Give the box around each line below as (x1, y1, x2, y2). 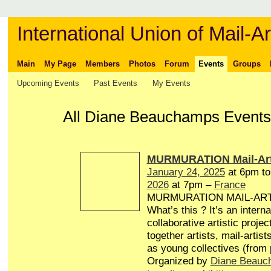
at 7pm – (168, 179, 214, 191)
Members (85, 59, 120, 68)
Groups (232, 59, 261, 68)
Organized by (146, 255, 211, 267)
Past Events (94, 78, 138, 88)
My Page (44, 59, 76, 68)
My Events (152, 78, 191, 88)
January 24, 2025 (146, 166, 225, 178)
